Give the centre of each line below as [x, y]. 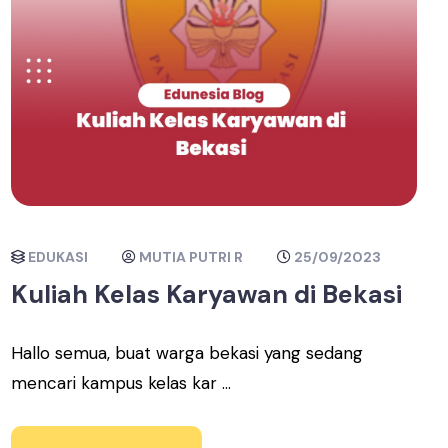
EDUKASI [58, 257]
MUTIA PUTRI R [191, 257]
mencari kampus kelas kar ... [121, 383]
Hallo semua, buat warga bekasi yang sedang [187, 353]
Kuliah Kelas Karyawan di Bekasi [207, 294]
